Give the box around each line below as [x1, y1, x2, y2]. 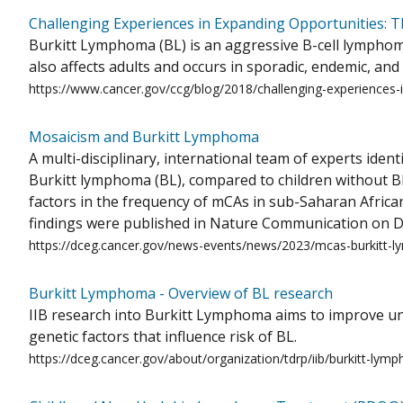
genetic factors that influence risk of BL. [29, 327, 297, 347]
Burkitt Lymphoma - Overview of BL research [29, 283, 333, 304]
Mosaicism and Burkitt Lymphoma [29, 127, 259, 148]
